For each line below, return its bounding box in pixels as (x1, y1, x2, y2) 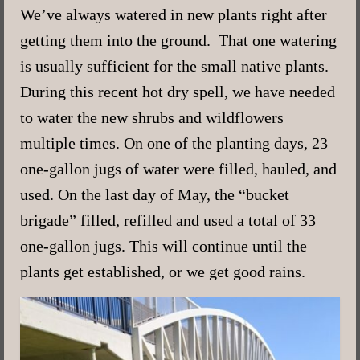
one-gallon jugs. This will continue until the (20, 236, 307, 255)
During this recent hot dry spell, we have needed (20, 82, 335, 100)
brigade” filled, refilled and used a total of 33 (20, 211, 316, 229)
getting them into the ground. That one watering (20, 31, 337, 49)
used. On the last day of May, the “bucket (20, 185, 289, 203)
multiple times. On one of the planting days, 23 (20, 133, 328, 152)
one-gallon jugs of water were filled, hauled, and (20, 159, 337, 178)
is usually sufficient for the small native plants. (20, 56, 329, 75)
